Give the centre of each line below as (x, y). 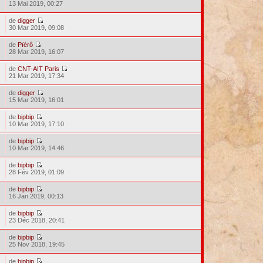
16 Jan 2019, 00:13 (36, 196)
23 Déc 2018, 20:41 (37, 220)
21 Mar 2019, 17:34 (37, 76)
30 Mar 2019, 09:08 (37, 28)
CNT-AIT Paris (39, 69)
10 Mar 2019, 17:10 (37, 124)
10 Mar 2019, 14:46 (37, 148)
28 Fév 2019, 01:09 (37, 172)
